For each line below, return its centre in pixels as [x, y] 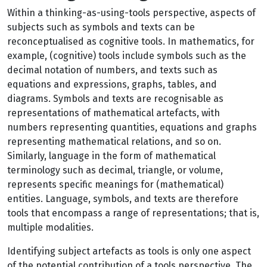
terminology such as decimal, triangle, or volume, [115, 170]
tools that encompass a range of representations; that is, [133, 213]
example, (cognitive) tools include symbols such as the [127, 56]
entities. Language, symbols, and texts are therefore [123, 199]
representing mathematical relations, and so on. [114, 142]
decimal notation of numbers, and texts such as [112, 70]
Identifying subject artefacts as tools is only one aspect [129, 251]
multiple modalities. [50, 227]
